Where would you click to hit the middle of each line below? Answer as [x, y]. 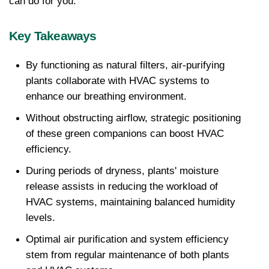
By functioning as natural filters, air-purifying [125, 65]
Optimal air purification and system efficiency [127, 239]
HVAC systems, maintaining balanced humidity [131, 202]
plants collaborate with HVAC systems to [117, 80]
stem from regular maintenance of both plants [128, 255]
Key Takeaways [53, 36]
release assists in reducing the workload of [122, 186]
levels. [41, 217]
